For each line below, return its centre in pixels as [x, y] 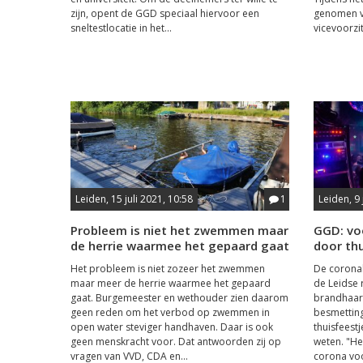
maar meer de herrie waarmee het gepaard [171, 283]
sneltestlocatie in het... [121, 28]
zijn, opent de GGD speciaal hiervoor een [165, 13]
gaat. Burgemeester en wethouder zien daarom [179, 297]
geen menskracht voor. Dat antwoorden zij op [176, 341]
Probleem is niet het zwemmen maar [179, 230]
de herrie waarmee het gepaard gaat [180, 245]
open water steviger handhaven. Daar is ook [172, 327]
